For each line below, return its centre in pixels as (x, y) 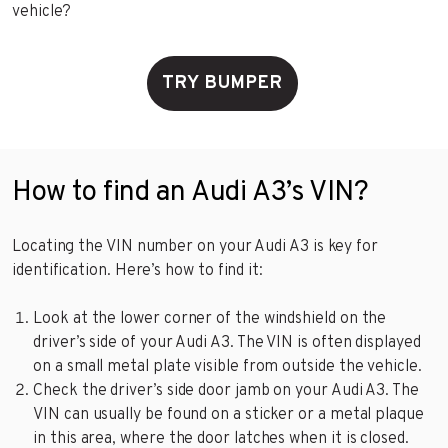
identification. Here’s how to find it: (137, 271)
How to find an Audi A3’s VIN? (190, 193)
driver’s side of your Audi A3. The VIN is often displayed (227, 343)
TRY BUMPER (222, 84)
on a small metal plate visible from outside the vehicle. (227, 367)
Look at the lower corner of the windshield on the (210, 319)
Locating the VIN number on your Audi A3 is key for (195, 247)
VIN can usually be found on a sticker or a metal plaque (228, 415)
